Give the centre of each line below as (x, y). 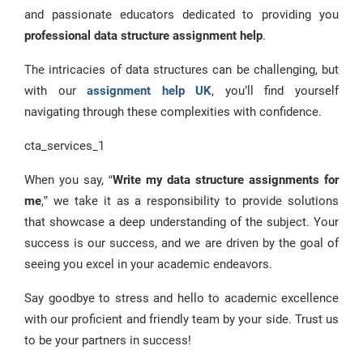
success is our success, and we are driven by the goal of (181, 243)
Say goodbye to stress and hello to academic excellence (181, 298)
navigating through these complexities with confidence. (173, 112)
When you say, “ (68, 180)
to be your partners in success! (108, 340)
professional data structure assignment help (143, 36)
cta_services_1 (64, 146)
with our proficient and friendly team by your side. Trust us (181, 319)
